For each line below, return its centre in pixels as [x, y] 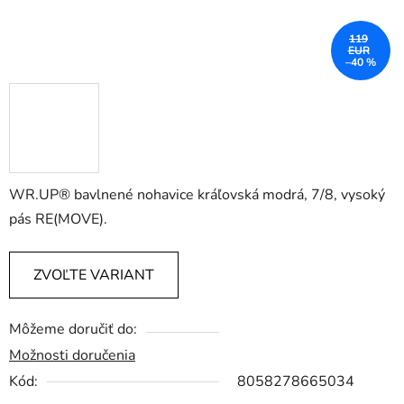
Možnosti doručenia [72, 356]
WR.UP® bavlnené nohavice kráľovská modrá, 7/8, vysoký [197, 195]
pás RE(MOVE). [58, 220]
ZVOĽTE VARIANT [94, 275]
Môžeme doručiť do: [73, 330]
